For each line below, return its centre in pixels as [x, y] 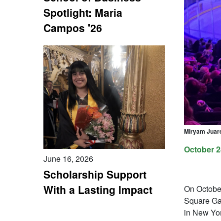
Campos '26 [73, 27]
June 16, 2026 [68, 159]
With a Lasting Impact [98, 190]
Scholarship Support [95, 174]
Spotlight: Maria [83, 12]
